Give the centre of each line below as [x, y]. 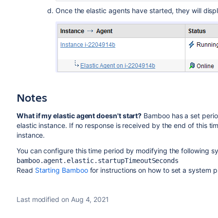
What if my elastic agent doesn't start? [79, 115]
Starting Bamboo [61, 170]
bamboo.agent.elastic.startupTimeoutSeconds [98, 160]
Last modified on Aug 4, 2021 [63, 199]
